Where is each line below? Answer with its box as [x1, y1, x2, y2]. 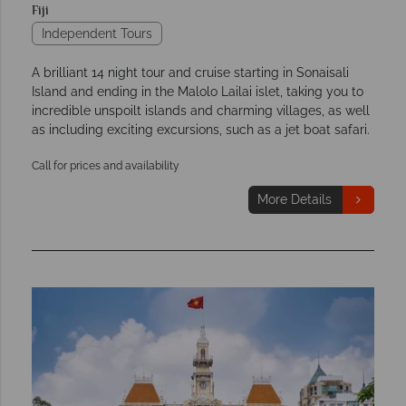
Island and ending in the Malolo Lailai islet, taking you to [32, 83, 363, 99]
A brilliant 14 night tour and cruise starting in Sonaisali [32, 64, 349, 80]
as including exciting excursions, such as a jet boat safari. [32, 121, 370, 137]
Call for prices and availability [32, 159, 179, 172]
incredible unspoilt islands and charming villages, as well [32, 102, 370, 118]
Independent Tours [42, 25, 152, 41]
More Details [256, 191, 332, 207]
